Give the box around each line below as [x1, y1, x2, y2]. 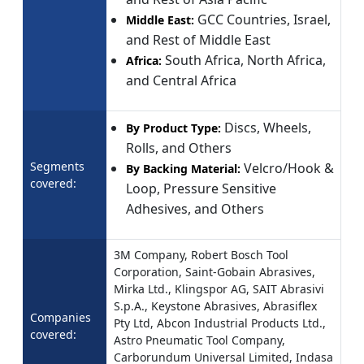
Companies [30, 309, 91, 325]
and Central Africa [126, 71, 236, 89]
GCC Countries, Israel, [194, 10, 331, 28]
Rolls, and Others [126, 138, 232, 157]
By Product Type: [126, 119, 224, 136]
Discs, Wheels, [224, 118, 311, 136]
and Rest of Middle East [126, 30, 271, 49]
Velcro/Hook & [240, 158, 334, 177]
